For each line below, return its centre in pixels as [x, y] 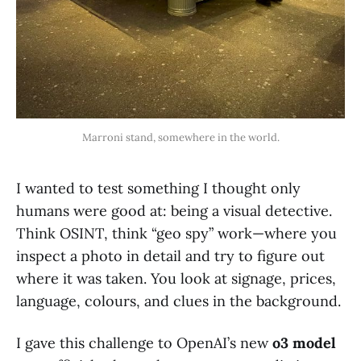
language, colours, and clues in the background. [178, 301]
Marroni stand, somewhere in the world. [180, 137]
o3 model [304, 342]
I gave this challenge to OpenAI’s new [144, 342]
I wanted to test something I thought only [158, 188]
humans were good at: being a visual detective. [174, 210]
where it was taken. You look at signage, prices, [176, 278]
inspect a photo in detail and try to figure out [170, 255]
